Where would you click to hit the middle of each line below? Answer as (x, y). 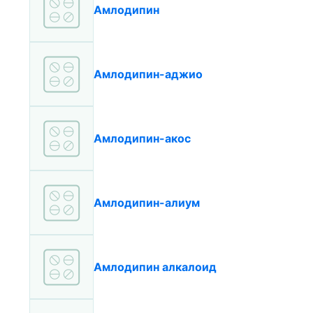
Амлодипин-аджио (148, 74)
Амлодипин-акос (142, 138)
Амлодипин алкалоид (155, 267)
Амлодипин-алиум (147, 203)
